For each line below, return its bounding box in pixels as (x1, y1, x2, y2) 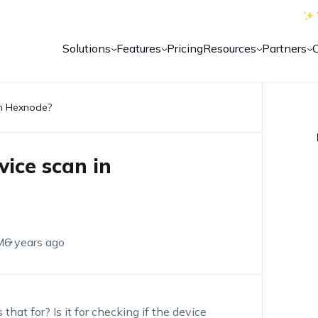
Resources (203, 41, 257, 55)
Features (116, 41, 162, 55)
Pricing (167, 41, 204, 55)
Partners (262, 41, 307, 55)
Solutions (62, 41, 111, 55)
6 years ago (4, 235, 65, 249)
